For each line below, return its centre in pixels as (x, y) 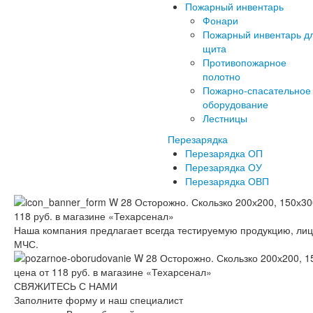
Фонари (220, 20)
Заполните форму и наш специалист (99, 299)
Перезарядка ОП (224, 153)
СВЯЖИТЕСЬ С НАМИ (66, 285)
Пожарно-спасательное (257, 90)
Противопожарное (245, 62)
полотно (221, 76)
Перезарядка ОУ (224, 167)
